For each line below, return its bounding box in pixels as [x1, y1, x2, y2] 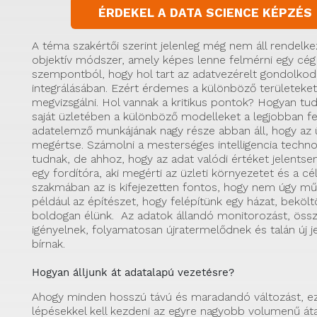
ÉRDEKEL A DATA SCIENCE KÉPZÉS [98, 6, 312, 21]
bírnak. [32, 237, 65, 251]
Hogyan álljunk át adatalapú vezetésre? [32, 265, 234, 279]
